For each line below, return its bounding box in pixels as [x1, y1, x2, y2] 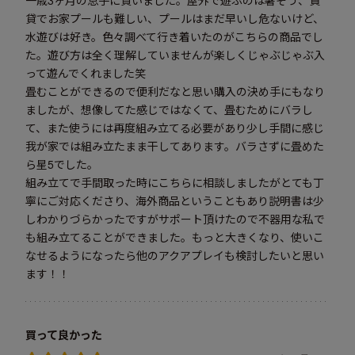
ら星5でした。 [25, 156, 98, 173]
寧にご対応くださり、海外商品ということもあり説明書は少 [25, 193, 324, 209]
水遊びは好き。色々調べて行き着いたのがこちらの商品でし [25, 29, 323, 45]
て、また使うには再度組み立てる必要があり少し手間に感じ [25, 120, 324, 136]
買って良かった [25, 326, 102, 343]
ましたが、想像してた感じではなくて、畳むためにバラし [25, 101, 313, 118]
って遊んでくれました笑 [25, 65, 146, 82]
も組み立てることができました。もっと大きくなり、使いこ [25, 229, 324, 246]
